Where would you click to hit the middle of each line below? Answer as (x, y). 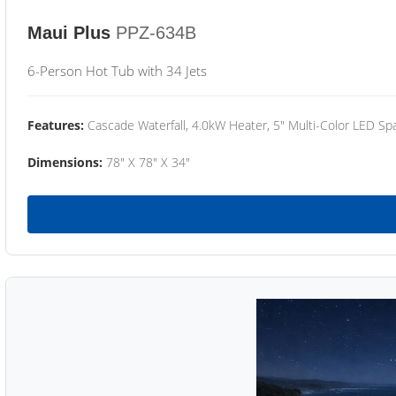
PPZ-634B (156, 33)
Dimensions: (65, 162)
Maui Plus (69, 33)
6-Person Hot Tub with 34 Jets (117, 71)
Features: (56, 125)
